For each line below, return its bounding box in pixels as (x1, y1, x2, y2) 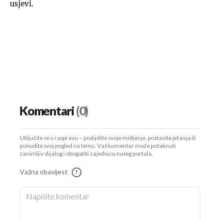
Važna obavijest (20, 167, 68, 176)
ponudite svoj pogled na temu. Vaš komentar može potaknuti (20, 142, 176, 150)
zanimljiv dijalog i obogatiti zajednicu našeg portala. (20, 150, 153, 158)
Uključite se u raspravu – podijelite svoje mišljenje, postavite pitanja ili (20, 134, 196, 142)
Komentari (20, 104, 74, 119)
